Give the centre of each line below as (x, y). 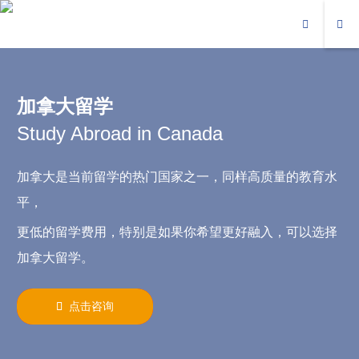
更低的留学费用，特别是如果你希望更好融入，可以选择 (177, 232)
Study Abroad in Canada (120, 133)
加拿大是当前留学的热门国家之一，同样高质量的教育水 (177, 177)
